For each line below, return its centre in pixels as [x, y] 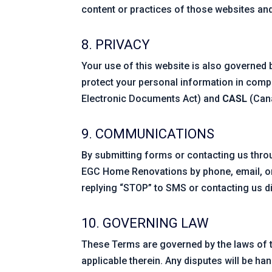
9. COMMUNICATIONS [148, 134]
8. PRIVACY [116, 44]
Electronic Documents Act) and [152, 98]
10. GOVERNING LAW [145, 223]
